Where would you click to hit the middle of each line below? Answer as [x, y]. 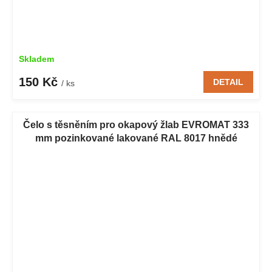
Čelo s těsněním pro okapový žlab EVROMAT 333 [136, 124]
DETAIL [228, 82]
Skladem [36, 59]
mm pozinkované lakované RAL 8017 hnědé [136, 138]
